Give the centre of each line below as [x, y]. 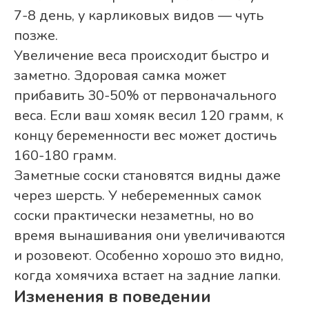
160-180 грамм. [65, 156]
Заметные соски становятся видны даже [147, 176]
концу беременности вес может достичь [145, 136]
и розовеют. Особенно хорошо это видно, [149, 256]
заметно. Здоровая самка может [120, 76]
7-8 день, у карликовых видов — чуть [139, 16]
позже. [36, 36]
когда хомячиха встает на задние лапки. [147, 276]
